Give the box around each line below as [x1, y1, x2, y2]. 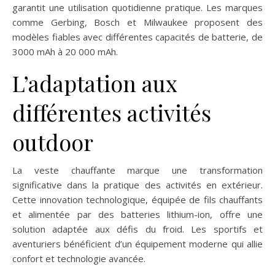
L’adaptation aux [12, 68, 177, 98]
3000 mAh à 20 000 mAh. [12, 45, 118, 58]
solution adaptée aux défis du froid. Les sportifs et [12, 223, 263, 236]
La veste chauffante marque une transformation [12, 164, 263, 177]
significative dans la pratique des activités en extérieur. [12, 179, 263, 192]
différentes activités [12, 98, 211, 128]
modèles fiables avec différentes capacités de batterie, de [12, 31, 263, 44]
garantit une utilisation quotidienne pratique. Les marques [12, 1, 263, 14]
